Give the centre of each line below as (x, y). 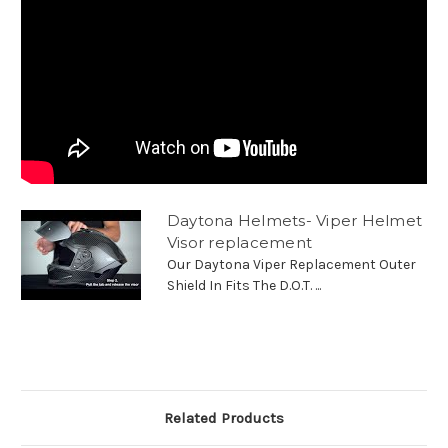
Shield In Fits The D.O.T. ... (243, 285)
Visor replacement (239, 242)
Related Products (224, 417)
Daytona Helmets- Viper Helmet (294, 220)
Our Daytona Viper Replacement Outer (291, 264)
